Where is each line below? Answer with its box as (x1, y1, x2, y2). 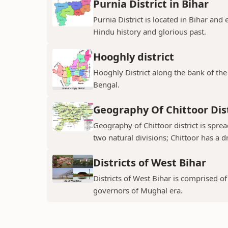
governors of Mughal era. (93, 185, 183, 196)
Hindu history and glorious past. (93, 26, 206, 37)
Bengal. (93, 79, 120, 90)
